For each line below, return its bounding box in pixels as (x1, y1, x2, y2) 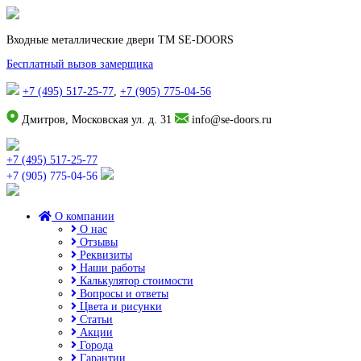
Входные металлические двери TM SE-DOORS (6, 34, 234, 46)
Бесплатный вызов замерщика (6, 58, 153, 70)
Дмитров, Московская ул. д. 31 (19, 114, 175, 126)
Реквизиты (77, 249, 132, 261)
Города (77, 339, 113, 351)
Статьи (77, 313, 113, 326)
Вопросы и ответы (77, 288, 168, 300)
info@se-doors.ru (189, 114, 272, 126)
